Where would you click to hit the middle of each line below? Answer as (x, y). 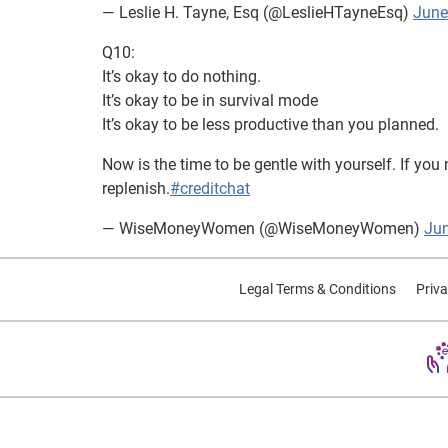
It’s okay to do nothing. (181, 76)
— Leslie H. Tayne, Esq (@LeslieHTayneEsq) (257, 12)
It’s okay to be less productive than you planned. (270, 124)
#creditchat (210, 188)
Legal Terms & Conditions (317, 288)
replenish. (136, 188)
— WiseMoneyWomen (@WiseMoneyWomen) (263, 228)
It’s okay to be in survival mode (210, 100)
